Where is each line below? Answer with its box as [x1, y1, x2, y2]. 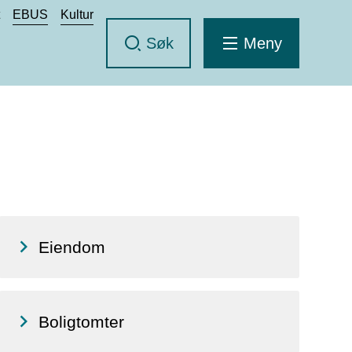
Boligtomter [38, 313, 124, 331]
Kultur [60, 7, 94, 21]
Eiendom [38, 238, 105, 256]
